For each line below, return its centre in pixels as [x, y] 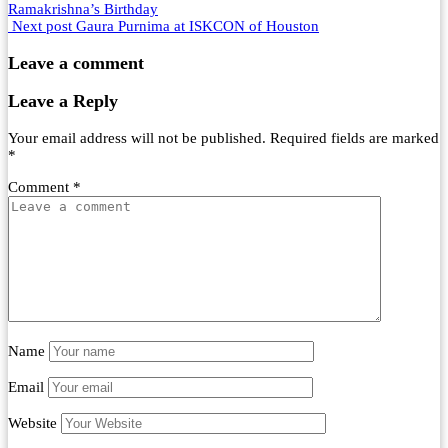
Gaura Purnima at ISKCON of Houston [197, 26]
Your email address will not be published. [137, 137]
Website [32, 422]
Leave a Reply [63, 101]
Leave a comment [76, 62]
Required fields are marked [354, 137]
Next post [42, 26]
